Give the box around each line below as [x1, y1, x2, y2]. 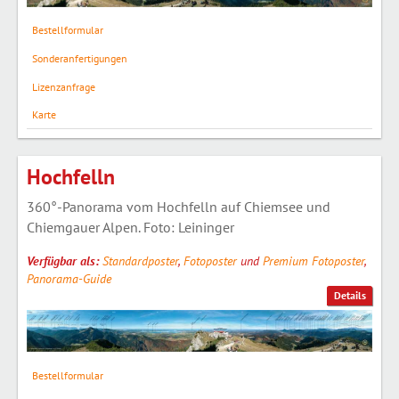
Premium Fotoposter [263, 252, 364, 269]
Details [333, 289, 366, 303]
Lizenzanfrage [31, 79, 95, 94]
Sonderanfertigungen [31, 51, 127, 65]
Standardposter [102, 252, 178, 269]
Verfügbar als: [27, 252, 102, 269]
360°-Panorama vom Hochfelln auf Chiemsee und [27, 197, 330, 216]
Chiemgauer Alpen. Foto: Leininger [27, 217, 234, 236]
